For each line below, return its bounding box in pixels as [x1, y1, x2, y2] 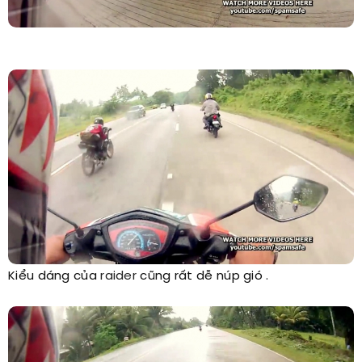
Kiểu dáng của [8, 269, 101, 283]
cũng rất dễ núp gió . [137, 269, 269, 283]
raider [100, 269, 137, 283]
